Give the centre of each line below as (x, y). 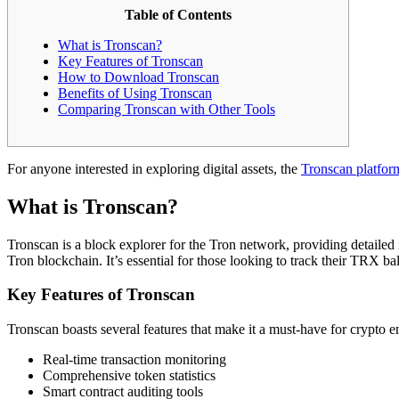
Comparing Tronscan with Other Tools (167, 109)
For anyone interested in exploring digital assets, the (154, 168)
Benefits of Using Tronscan (135, 93)
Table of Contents (178, 14)
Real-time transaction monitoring (134, 359)
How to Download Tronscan (138, 77)
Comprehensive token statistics (129, 375)
